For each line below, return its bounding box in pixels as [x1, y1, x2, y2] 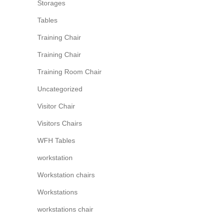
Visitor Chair [37, 102, 75, 110]
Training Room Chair [37, 68, 102, 76]
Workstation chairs [37, 171, 95, 179]
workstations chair [37, 205, 93, 213]
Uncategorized [37, 85, 82, 93]
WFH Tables [37, 137, 75, 144]
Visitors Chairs [37, 119, 82, 127]
